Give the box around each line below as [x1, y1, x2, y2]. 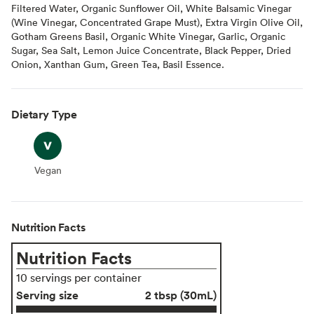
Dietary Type [11, 106, 78, 122]
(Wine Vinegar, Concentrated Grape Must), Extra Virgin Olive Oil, [11, 15, 303, 29]
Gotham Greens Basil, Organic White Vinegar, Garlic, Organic [11, 29, 285, 43]
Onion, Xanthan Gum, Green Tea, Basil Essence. [11, 57, 224, 71]
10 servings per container [16, 270, 142, 285]
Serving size [16, 287, 78, 303]
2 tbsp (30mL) [145, 287, 217, 303]
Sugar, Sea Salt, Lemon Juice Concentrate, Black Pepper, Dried [11, 43, 291, 57]
